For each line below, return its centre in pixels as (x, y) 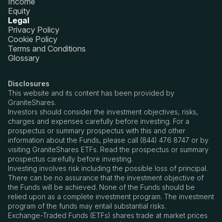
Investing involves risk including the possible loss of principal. (108, 168)
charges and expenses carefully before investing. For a (99, 121)
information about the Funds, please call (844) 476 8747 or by (108, 140)
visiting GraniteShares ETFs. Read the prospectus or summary (108, 149)
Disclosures (29, 83)
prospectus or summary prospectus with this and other (97, 131)
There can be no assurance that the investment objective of (106, 178)
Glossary (24, 58)
